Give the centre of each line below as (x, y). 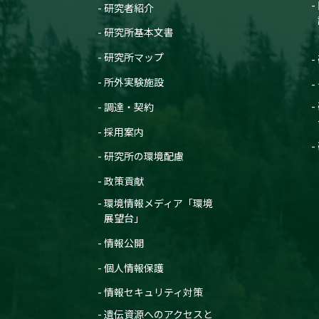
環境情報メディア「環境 (158, 203)
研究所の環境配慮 (144, 156)
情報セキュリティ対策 (153, 292)
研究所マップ (134, 57)
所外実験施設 (134, 82)
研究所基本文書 (139, 32)
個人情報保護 (134, 267)
